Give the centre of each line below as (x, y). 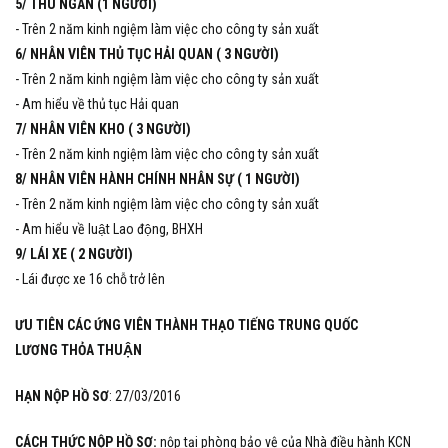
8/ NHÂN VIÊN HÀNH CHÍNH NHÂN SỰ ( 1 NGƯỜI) (157, 178)
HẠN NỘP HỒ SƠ (62, 395)
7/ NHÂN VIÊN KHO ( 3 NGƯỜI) (103, 128)
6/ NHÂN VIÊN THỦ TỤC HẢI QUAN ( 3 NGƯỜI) (147, 53)
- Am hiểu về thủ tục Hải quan (97, 103)
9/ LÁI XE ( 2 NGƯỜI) (74, 253)
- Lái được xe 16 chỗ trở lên (90, 278)
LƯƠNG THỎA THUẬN (78, 349)
